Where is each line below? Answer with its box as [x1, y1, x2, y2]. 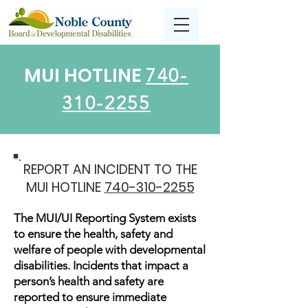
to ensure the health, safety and [14, 227, 173, 241]
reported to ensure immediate [14, 290, 166, 304]
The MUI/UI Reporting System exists [14, 211, 196, 225]
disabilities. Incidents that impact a [14, 258, 188, 272]
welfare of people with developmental [14, 243, 206, 256]
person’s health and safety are [14, 274, 164, 288]
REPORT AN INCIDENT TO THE [23, 160, 197, 179]
